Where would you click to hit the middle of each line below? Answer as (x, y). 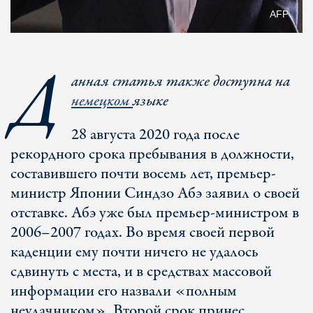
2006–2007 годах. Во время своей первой (143, 233)
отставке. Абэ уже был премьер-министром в (155, 213)
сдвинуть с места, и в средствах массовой (141, 272)
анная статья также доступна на (181, 82)
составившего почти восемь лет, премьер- (143, 174)
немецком (102, 101)
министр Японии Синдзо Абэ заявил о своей (155, 194)
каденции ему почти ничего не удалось (134, 252)
